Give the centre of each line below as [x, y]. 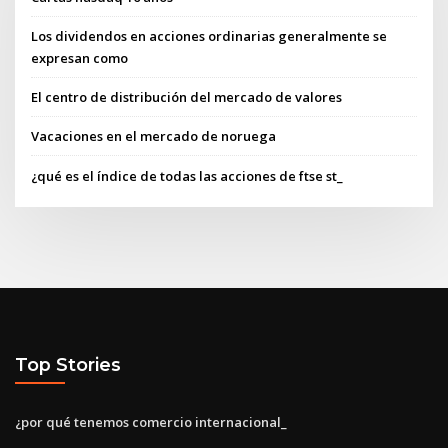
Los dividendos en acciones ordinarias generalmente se [209, 35]
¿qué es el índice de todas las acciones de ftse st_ [187, 175]
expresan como [80, 57]
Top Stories [68, 365]
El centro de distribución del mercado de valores [187, 97]
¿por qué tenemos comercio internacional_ [151, 421]
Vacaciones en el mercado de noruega [154, 136]
